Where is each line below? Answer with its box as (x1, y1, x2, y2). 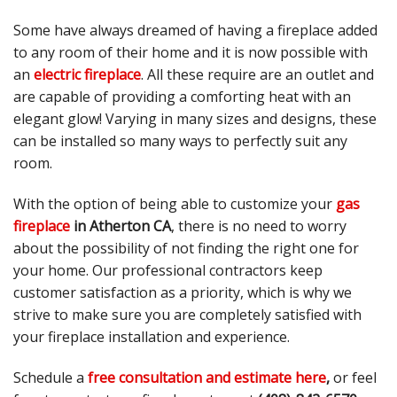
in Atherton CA (70, 216, 171, 237)
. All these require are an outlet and (141, 65, 374, 85)
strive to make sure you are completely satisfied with (13, 305, 362, 325)
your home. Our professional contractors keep (13, 261, 323, 281)
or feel (330, 367, 377, 387)
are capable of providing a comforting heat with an (13, 87, 351, 107)
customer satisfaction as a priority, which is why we (13, 283, 352, 303)
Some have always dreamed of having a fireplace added (13, 20, 378, 41)
